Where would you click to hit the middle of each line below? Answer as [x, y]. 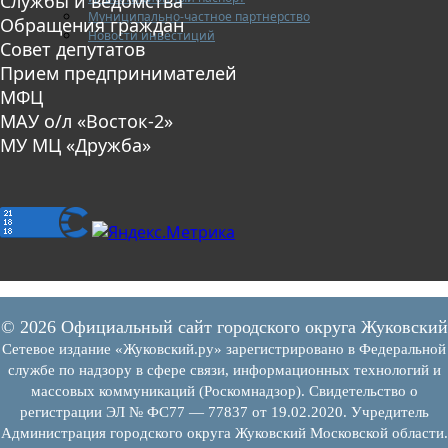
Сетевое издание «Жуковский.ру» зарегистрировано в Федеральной [224, 348]
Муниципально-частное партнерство [199, 16]
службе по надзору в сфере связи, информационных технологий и [224, 369]
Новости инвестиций [151, 35]
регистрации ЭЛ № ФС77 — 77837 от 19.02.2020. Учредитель [224, 411]
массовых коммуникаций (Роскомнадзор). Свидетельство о [224, 390]
